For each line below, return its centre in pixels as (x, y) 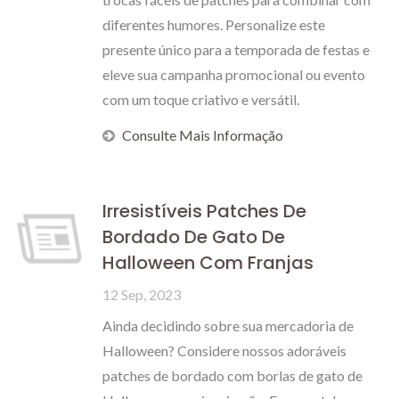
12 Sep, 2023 (142, 294)
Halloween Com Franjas (208, 263)
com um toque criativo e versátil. (201, 99)
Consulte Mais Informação (203, 135)
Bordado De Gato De (194, 237)
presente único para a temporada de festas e (236, 49)
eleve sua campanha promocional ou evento (234, 74)
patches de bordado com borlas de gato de (232, 375)
